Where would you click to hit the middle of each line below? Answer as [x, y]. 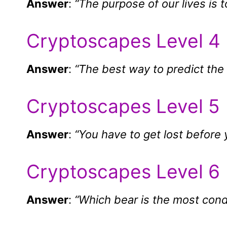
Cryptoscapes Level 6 [123, 172]
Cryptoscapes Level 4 [123, 41]
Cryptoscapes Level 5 [123, 106]
